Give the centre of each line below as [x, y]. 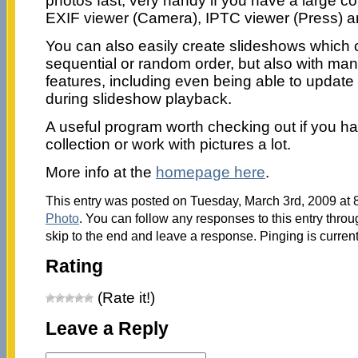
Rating [74, 266]
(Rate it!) [124, 298]
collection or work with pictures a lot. [168, 144]
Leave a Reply [107, 329]
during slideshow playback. [138, 98]
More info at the [100, 172]
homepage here [210, 172]
